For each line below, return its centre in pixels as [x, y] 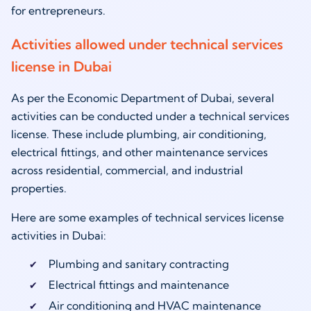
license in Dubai [61, 66]
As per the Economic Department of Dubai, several [143, 98]
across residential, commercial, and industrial [127, 170]
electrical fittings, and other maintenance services [140, 152]
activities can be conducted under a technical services [150, 116]
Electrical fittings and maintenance [140, 284]
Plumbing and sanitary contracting [140, 263]
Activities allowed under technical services [147, 44]
